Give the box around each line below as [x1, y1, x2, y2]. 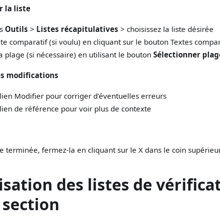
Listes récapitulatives [36, 24, 118, 34]
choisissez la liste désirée [125, 24, 214, 34]
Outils [5, 24, 28, 34]
